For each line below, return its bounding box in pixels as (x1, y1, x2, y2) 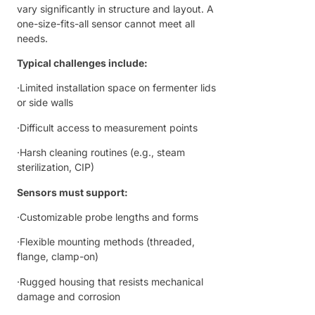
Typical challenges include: (17, 56, 148, 69)
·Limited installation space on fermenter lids (17, 82, 216, 94)
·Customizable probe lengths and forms (17, 210, 198, 223)
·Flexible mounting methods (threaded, (17, 236, 195, 248)
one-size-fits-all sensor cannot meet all (17, 17, 195, 30)
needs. (17, 32, 48, 44)
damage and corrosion (17, 290, 120, 302)
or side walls (17, 96, 73, 109)
